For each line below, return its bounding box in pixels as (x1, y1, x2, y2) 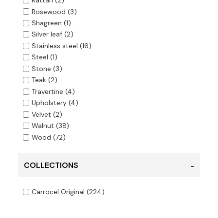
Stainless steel (31, 41, 78, 51)
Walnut (31, 121, 54, 130)
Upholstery (31, 98, 67, 108)
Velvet (31, 110, 51, 119)
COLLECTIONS (23, 160, 78, 171)
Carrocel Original (31, 187, 85, 197)
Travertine (31, 87, 63, 96)
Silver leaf (31, 30, 62, 39)
